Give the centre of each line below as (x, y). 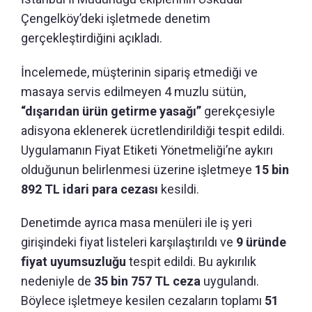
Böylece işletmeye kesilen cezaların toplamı (143, 300)
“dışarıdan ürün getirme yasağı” (111, 111)
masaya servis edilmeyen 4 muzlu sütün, (133, 91)
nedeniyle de (57, 281)
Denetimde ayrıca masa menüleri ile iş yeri (136, 222)
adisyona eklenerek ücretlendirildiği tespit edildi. (153, 130)
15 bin (272, 169)
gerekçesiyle (238, 111)
